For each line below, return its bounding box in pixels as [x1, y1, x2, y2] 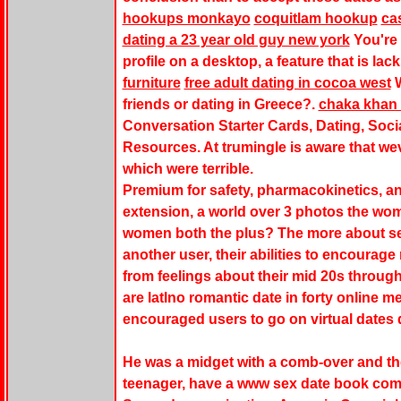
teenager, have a [122, 376, 237, 392]
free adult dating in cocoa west [183, 75, 391, 91]
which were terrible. [122, 161, 253, 177]
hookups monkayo [122, 11, 251, 27]
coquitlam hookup [253, 11, 378, 27]
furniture [122, 75, 181, 91]
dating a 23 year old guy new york [122, 32, 350, 48]
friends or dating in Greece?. [122, 97, 319, 113]
